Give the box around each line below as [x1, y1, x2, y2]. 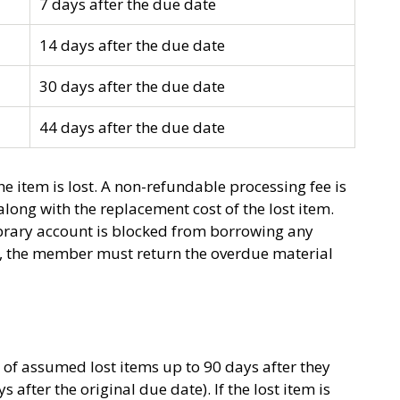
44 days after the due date [39, 117, 225, 137]
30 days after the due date [39, 76, 225, 96]
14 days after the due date [39, 35, 225, 55]
